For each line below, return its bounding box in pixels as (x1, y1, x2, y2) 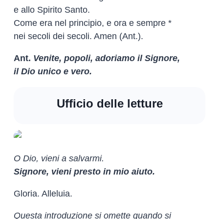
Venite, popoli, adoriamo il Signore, (33, 53, 180, 63)
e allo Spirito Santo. (14, 4, 90, 15)
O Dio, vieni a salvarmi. (14, 153, 104, 163)
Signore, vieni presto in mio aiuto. (14, 166, 155, 176)
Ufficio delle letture (56, 96, 163, 110)
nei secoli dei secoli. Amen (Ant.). (14, 31, 143, 41)
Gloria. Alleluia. (14, 188, 72, 198)
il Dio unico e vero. (14, 66, 92, 76)
